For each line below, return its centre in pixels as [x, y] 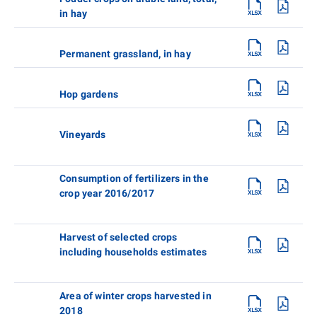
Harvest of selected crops [119, 237]
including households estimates [133, 252]
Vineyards [83, 134]
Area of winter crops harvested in [136, 295]
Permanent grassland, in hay [125, 53]
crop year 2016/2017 [107, 193]
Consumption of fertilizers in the [134, 178]
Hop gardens [89, 94]
